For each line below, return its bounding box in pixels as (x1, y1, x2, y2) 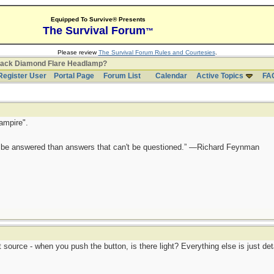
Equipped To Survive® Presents (50, 16, 146, 23)
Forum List (103, 72, 141, 80)
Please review (57, 49, 98, 56)
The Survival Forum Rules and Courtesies (98, 49, 215, 56)
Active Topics (196, 72, 243, 80)
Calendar (155, 72, 187, 80)
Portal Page (53, 72, 94, 80)
